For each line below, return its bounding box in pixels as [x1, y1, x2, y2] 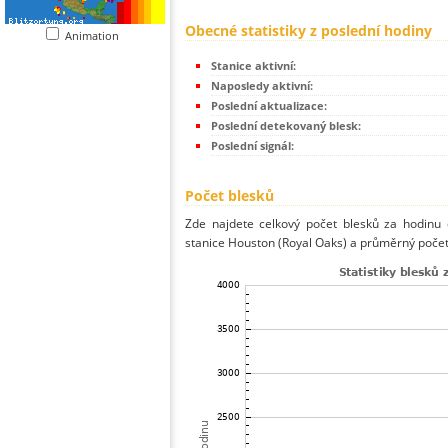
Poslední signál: [211, 138, 294, 154]
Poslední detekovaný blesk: [211, 118, 361, 134]
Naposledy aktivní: [211, 78, 313, 94]
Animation [65, 28, 128, 43]
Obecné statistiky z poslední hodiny [185, 21, 432, 41]
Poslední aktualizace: [211, 98, 327, 114]
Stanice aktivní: [211, 58, 296, 74]
